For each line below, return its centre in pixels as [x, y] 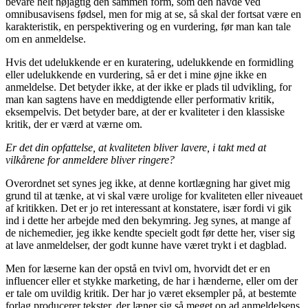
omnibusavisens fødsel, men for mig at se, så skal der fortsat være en [153, 14]
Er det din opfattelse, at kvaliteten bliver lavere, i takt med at [136, 147]
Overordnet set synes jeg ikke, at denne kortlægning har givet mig [148, 183]
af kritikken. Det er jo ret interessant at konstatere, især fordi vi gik [148, 208]
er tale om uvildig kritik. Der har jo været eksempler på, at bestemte [151, 293]
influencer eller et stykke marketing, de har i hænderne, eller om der [152, 280]
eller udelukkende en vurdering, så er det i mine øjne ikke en [136, 74]
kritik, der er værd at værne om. [75, 124]
